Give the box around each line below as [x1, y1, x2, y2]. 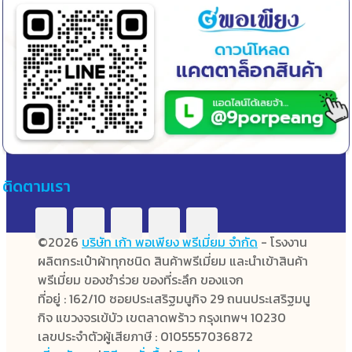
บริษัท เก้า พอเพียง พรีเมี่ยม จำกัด [82, 232, 258, 251]
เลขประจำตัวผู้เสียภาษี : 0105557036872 [38, 326, 253, 346]
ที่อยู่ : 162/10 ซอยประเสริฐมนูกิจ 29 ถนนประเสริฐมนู [38, 288, 310, 308]
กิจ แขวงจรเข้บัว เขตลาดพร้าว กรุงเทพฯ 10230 [38, 307, 286, 327]
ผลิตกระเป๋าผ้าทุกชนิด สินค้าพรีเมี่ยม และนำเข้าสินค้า [38, 251, 308, 270]
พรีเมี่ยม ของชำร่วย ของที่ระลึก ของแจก [38, 269, 244, 289]
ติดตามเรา [2, 174, 71, 198]
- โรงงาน [258, 232, 307, 251]
